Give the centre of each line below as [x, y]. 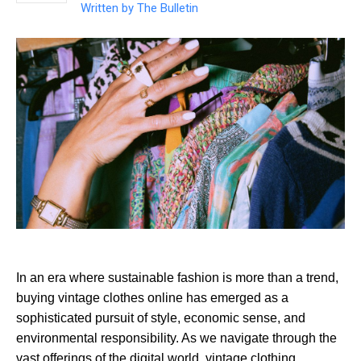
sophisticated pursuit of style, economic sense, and [161, 318]
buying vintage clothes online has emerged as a [152, 298]
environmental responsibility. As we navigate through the [176, 338]
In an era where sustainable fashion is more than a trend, [177, 278]
